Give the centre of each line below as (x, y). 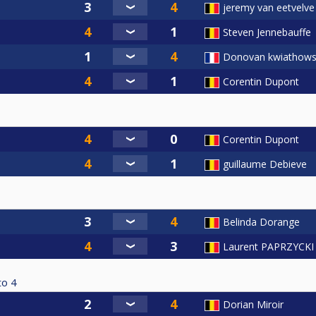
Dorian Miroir (253, 304)
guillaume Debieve (265, 164)
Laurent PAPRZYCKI (268, 246)
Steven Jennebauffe (267, 32)
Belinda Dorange (261, 221)
